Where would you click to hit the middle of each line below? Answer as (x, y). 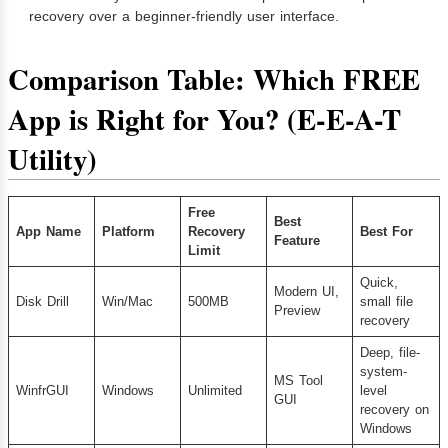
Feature (296, 241)
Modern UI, (306, 292)
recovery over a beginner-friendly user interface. (184, 16)
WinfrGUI (42, 391)
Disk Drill (42, 302)
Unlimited (214, 391)
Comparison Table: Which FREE (214, 79)
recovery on (394, 410)
